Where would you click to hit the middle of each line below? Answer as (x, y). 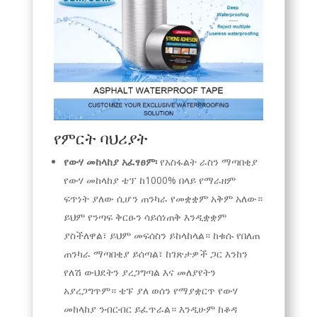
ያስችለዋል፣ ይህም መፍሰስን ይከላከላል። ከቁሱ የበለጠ (161, 236)
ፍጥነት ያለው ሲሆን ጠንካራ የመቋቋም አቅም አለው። (163, 199)
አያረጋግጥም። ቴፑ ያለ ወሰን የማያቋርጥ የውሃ (150, 291)
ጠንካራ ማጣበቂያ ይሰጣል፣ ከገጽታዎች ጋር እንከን (155, 254)
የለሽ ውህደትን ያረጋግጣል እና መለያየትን (139, 272)
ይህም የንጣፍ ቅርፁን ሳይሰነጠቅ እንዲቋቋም (145, 217)
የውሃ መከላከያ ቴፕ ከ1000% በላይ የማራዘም (149, 180)
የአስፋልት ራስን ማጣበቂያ (208, 162)
